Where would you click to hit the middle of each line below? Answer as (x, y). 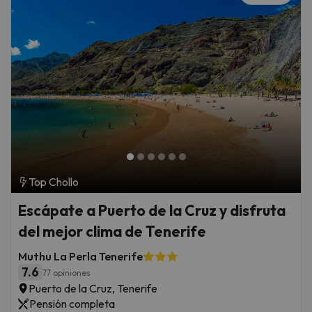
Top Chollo (54, 182)
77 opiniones (67, 272)
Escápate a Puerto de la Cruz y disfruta (152, 211)
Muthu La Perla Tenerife (80, 257)
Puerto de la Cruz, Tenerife (94, 289)
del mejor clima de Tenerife (112, 232)
